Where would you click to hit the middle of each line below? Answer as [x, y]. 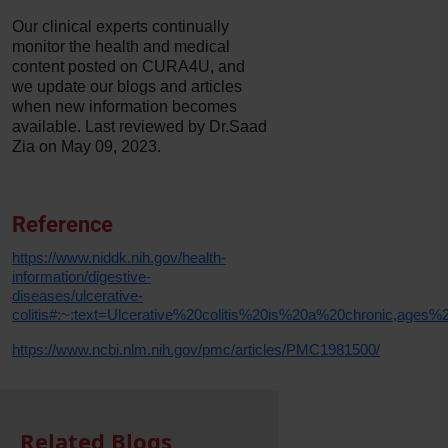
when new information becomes [124, 106]
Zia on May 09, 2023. [86, 146]
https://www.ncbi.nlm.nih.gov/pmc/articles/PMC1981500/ [196, 349]
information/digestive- [81, 276]
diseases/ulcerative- [77, 295]
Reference [62, 224]
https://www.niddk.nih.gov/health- [119, 257]
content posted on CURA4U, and [128, 66]
